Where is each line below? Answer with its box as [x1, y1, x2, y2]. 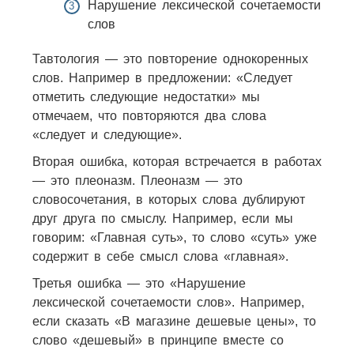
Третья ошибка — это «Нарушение [32, 276, 246, 290]
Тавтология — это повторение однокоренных [32, 51, 308, 66]
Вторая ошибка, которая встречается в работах [32, 154, 322, 168]
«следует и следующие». [32, 127, 182, 141]
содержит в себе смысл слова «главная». [32, 249, 288, 263]
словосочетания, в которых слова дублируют [32, 192, 305, 206]
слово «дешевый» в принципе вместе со [32, 333, 284, 347]
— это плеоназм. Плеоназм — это [32, 173, 243, 187]
